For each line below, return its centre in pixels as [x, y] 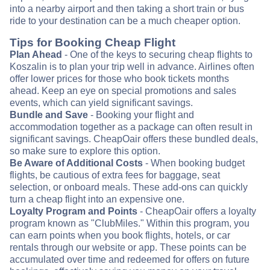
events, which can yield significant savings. [101, 103]
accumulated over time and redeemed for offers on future [130, 260]
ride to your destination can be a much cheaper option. [125, 21]
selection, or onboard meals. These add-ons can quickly [129, 187]
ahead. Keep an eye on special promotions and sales [123, 91]
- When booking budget [194, 163]
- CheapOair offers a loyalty [197, 212]
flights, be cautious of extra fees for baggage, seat [115, 175]
